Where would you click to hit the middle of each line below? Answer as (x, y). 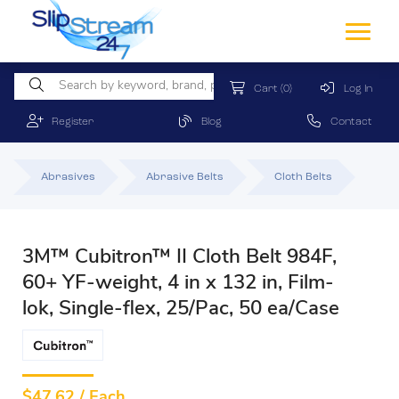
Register (68, 122)
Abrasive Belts (185, 177)
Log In (354, 89)
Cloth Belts (303, 177)
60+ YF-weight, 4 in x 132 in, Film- (178, 284)
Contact (347, 122)
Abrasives (68, 177)
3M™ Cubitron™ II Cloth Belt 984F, (179, 258)
